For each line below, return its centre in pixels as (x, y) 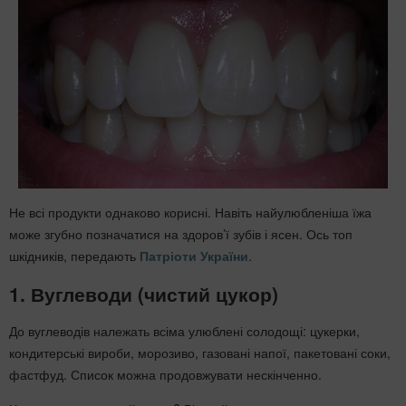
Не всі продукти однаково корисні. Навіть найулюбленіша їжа (190, 213)
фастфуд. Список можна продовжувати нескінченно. (165, 375)
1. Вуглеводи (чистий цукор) (144, 293)
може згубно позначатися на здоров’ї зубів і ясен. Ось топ (181, 234)
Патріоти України (194, 256)
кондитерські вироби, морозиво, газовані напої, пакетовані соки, (200, 353)
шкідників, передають (74, 256)
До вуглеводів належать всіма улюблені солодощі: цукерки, (184, 331)
